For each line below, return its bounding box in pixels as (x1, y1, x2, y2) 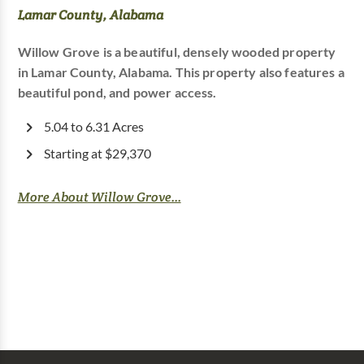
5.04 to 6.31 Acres (43, 119, 144, 135)
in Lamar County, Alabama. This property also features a (17, 65, 344, 80)
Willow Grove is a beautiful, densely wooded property (17, 45, 336, 60)
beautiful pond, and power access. (17, 85, 217, 101)
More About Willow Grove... (17, 188, 181, 206)
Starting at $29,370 (43, 146, 151, 162)
